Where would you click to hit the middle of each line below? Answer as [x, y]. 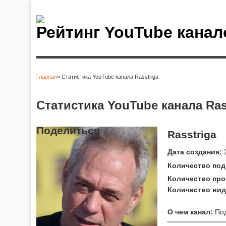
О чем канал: [190, 212]
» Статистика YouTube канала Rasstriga [108, 77]
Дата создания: [195, 152]
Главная [47, 77]
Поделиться [68, 130]
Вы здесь [61, 85]
